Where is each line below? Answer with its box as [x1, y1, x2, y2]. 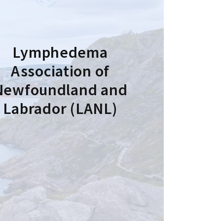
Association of [10, 61, 110, 81]
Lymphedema [12, 42, 108, 62]
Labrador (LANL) [3, 98, 117, 118]
